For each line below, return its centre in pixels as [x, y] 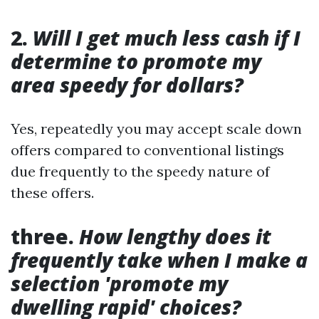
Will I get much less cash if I [164, 38]
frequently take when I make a [159, 260]
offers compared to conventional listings [147, 150]
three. [42, 236]
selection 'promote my [119, 283]
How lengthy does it [173, 236]
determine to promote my [136, 61]
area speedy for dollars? [127, 85]
